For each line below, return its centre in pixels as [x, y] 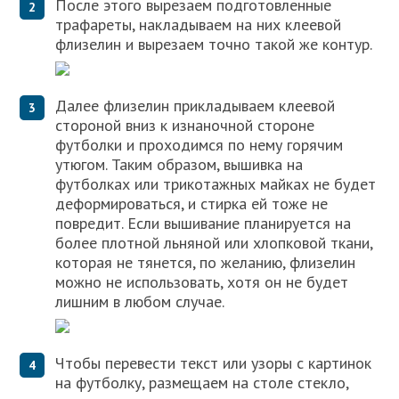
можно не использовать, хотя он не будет [202, 282]
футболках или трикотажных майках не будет [216, 184]
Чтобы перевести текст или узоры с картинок [214, 363]
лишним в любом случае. [140, 302]
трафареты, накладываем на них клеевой [199, 25]
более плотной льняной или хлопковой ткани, [214, 243]
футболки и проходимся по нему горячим [199, 145]
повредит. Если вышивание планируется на [204, 224]
